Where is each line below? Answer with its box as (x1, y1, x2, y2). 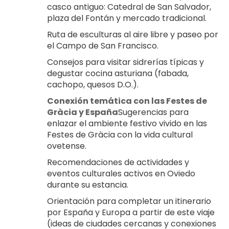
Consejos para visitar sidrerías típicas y (47, 56, 204, 68)
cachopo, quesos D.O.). (47, 78, 139, 90)
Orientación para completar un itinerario (47, 195, 211, 207)
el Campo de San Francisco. (47, 39, 158, 52)
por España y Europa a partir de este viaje (47, 206, 215, 218)
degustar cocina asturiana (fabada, (47, 67, 189, 79)
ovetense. (47, 140, 86, 152)
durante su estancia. (47, 178, 128, 191)
